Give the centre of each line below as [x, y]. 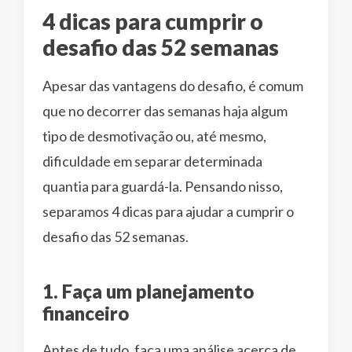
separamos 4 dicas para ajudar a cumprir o [168, 211]
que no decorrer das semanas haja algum [165, 110]
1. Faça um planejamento [148, 291]
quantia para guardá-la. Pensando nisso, [163, 186]
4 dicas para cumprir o [153, 21]
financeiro [86, 313]
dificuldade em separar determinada [152, 161]
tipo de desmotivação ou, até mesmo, [154, 136]
